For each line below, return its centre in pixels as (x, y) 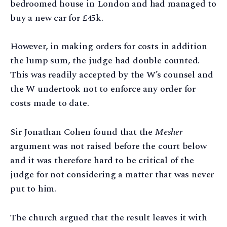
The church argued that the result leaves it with (109, 218)
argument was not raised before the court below (108, 146)
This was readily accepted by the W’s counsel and (112, 75)
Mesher (168, 132)
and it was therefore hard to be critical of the (102, 161)
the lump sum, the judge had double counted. (105, 61)
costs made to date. (50, 103)
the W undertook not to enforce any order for (103, 89)
